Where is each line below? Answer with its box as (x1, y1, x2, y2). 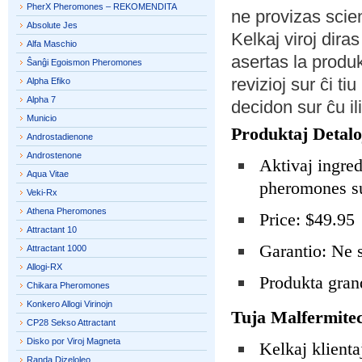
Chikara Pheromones (27, 280, 110, 290)
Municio (27, 113, 57, 123)
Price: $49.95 (259, 209, 355, 229)
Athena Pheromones (27, 206, 107, 216)
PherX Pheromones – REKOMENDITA (27, 2, 177, 11)
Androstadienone (27, 132, 93, 141)
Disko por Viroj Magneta (27, 336, 120, 346)
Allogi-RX (27, 262, 62, 271)
